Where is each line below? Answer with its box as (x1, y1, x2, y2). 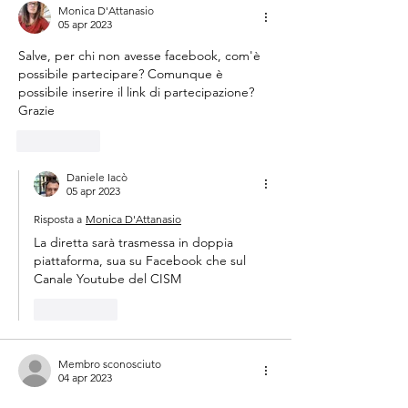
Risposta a (34, 211, 82, 226)
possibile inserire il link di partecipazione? (18, 83, 258, 100)
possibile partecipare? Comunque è (18, 65, 227, 82)
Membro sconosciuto (58, 356, 161, 371)
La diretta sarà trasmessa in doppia (34, 233, 237, 250)
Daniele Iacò (66, 169, 127, 184)
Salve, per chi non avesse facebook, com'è (18, 46, 264, 64)
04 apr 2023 (58, 370, 112, 384)
